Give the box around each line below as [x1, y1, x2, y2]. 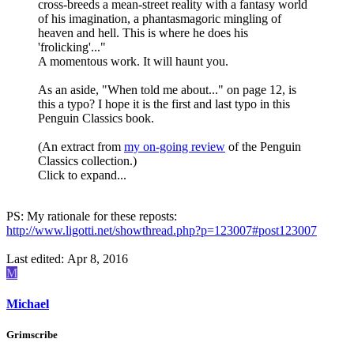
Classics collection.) [38, 153, 137, 168]
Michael [6, 296, 49, 311]
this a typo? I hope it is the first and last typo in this [38, 96, 290, 111]
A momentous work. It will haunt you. [38, 54, 228, 68]
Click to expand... [38, 168, 126, 182]
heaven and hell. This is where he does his [38, 25, 248, 40]
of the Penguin [225, 139, 301, 153]
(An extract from [38, 139, 124, 153]
